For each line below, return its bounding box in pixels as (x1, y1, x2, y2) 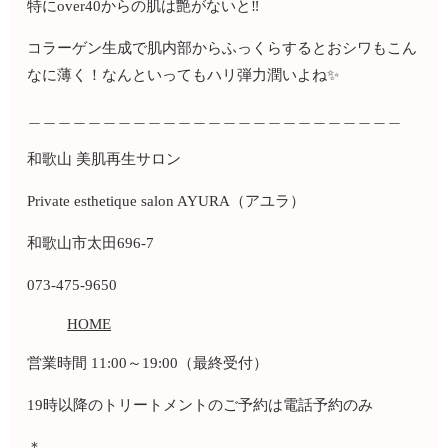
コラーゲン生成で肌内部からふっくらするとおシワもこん (27, 40, 418, 57)
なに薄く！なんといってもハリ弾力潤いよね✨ (27, 67, 340, 84)
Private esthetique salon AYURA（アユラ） (27, 193, 306, 210)
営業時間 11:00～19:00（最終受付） (27, 355, 269, 372)
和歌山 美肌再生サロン (27, 151, 182, 168)
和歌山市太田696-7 (27, 235, 159, 252)
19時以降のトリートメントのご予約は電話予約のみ (27, 397, 374, 414)
